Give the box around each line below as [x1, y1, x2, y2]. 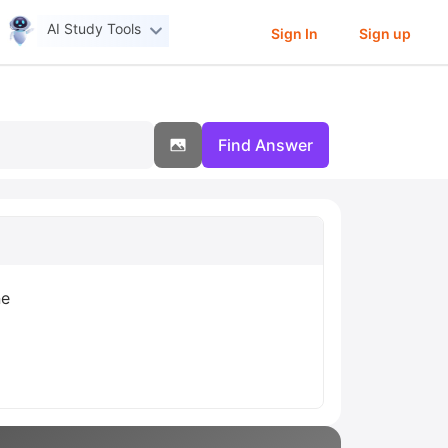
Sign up [358, 24, 411, 42]
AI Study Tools [47, 20, 142, 38]
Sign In [270, 24, 318, 42]
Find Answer [218, 135, 313, 155]
